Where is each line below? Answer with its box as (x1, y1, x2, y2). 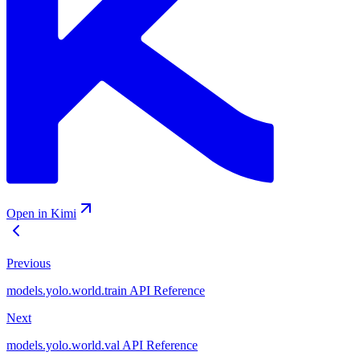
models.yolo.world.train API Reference (6, 284, 205, 298)
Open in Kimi (6, 207, 76, 221)
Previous (6, 256, 51, 271)
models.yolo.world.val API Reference (6, 338, 198, 353)
